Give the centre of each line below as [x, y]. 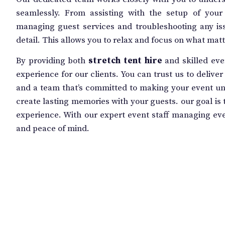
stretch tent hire [125, 61]
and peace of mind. [53, 129]
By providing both [52, 61]
